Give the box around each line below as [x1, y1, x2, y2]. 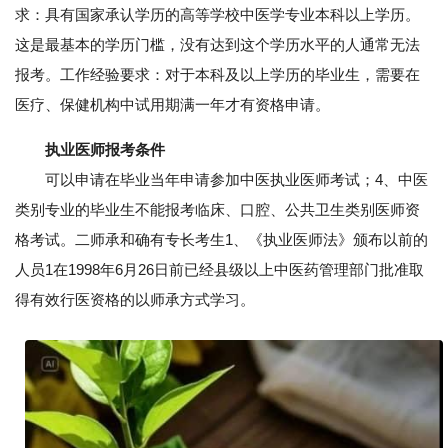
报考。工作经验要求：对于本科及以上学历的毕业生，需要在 [15, 66, 420, 83]
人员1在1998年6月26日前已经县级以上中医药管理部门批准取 [15, 261, 424, 278]
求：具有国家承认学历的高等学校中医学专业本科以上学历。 [15, 6, 420, 23]
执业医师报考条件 [45, 141, 165, 158]
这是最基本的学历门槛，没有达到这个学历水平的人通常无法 [15, 36, 420, 53]
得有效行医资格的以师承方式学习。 [15, 291, 255, 308]
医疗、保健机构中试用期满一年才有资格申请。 [15, 96, 330, 113]
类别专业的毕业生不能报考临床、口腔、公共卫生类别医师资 [15, 201, 420, 218]
